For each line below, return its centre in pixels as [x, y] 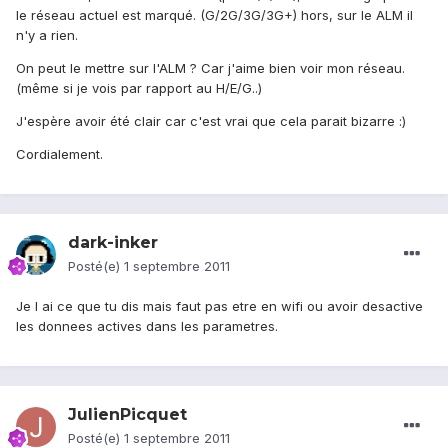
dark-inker [113, 243]
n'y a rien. [47, 35]
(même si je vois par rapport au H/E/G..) [139, 88]
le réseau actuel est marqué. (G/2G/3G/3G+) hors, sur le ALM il [214, 15]
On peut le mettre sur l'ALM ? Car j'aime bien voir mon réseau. [210, 68]
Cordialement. [59, 154]
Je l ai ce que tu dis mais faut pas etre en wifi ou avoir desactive [219, 306]
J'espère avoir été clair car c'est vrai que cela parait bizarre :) [211, 121]
